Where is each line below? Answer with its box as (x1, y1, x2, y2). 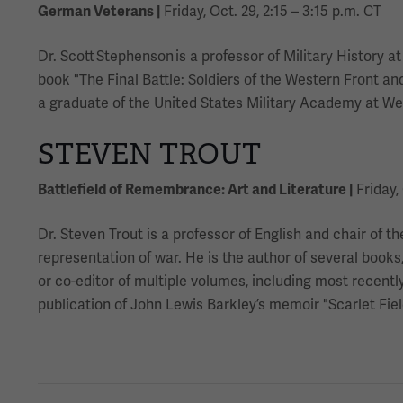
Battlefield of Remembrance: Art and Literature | (38, 180, 353, 199)
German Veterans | (38, 2, 160, 21)
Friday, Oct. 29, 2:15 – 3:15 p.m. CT (160, 2, 381, 21)
